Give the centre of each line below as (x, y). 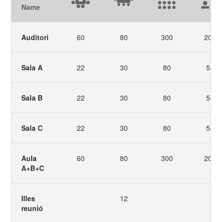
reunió (32, 208)
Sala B (32, 98)
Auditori (35, 37)
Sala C (32, 128)
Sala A (32, 68)
